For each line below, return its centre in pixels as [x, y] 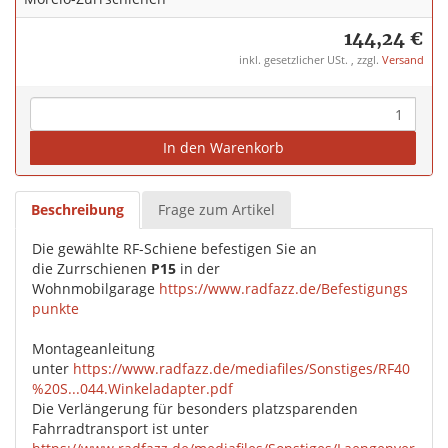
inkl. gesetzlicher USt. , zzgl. [310, 60]
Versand [403, 60]
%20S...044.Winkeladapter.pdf [132, 389]
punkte [55, 309]
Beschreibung [77, 210]
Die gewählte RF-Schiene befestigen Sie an [174, 249]
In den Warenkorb [223, 148]
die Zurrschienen [91, 269]
